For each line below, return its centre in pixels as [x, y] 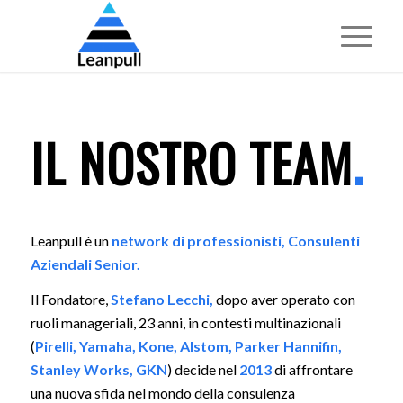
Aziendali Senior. [85, 264]
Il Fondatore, [70, 300]
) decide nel [201, 370]
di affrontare [312, 370]
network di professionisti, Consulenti [235, 240]
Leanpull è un [71, 240]
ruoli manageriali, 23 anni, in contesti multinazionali [185, 323]
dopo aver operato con [285, 300]
